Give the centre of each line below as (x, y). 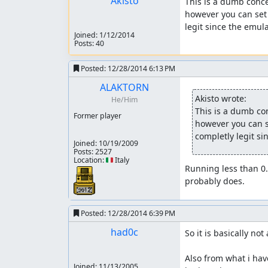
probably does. (214, 181)
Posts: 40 (89, 43)
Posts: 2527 (93, 152)
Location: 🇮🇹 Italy (101, 160)
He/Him (124, 100)
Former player (98, 116)
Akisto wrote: (220, 98)
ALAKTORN (124, 87)
